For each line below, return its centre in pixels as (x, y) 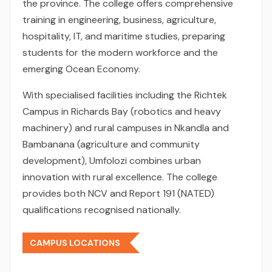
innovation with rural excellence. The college (120, 177)
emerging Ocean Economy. (81, 69)
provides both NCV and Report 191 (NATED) (118, 193)
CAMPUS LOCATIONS (75, 243)
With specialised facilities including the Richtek (125, 95)
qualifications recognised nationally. (102, 210)
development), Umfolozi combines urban (112, 161)
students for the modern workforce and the (120, 53)
